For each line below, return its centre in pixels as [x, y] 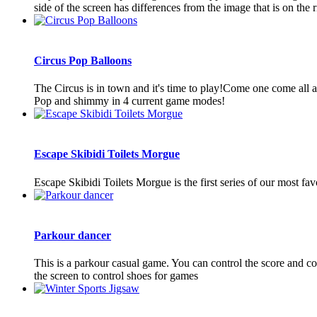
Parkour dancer [73, 235]
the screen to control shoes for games [116, 276]
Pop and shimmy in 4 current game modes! [129, 101]
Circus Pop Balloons [83, 60]
